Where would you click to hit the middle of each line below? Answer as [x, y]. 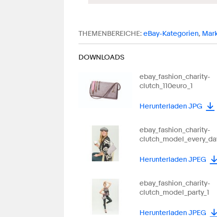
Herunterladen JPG [171, 106]
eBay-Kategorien [171, 33]
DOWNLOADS [101, 57]
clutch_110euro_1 [166, 86]
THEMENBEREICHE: [110, 33]
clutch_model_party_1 [174, 192]
